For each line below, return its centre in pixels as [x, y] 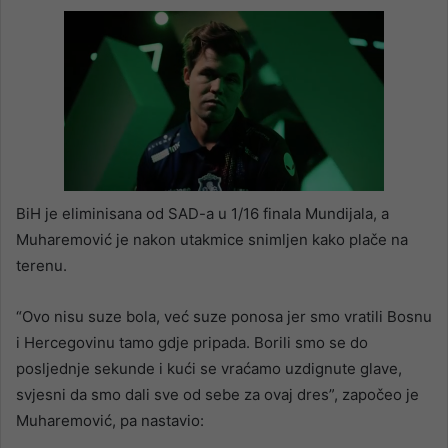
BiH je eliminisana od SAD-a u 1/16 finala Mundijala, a [202, 214]
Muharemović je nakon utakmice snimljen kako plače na [212, 240]
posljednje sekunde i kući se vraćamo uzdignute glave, [209, 369]
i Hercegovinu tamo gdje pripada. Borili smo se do [192, 343]
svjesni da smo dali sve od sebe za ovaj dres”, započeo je [217, 395]
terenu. [41, 266]
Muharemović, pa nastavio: [110, 421]
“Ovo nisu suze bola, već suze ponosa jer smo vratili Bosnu [224, 317]
